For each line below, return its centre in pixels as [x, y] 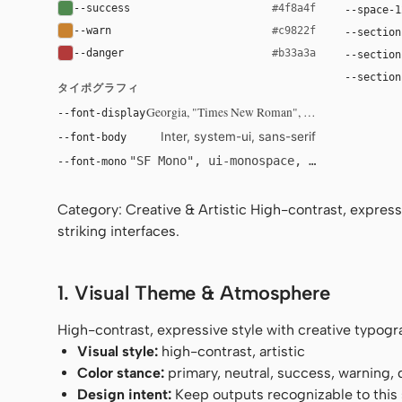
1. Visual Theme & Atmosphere [194, 293]
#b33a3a [294, 52]
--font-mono [92, 161]
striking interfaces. [118, 231]
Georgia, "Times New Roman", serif [236, 112]
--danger [99, 52]
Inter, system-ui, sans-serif [238, 136]
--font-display [101, 113]
